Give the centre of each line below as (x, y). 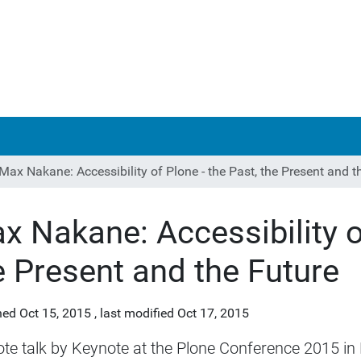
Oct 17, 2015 (213, 313)
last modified (137, 313)
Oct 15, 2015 (55, 313)
